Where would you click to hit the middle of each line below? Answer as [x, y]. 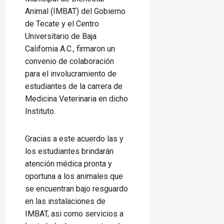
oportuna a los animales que [74, 176]
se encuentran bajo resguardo [76, 189]
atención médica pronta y [68, 164]
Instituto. [40, 111]
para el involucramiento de [71, 74]
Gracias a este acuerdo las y [74, 139]
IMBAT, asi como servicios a [74, 214]
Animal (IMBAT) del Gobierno [75, 11]
